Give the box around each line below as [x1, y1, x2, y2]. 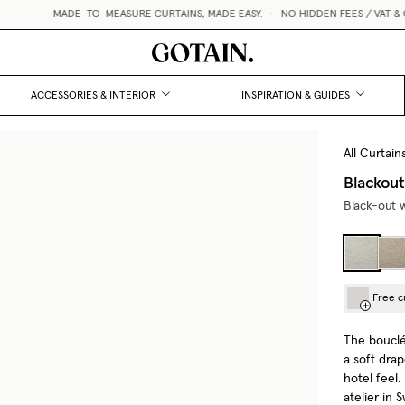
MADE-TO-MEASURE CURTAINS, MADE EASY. [3, 9, 213, 20]
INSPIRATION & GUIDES [241, 89, 351, 101]
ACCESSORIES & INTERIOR [31, 89, 156, 101]
